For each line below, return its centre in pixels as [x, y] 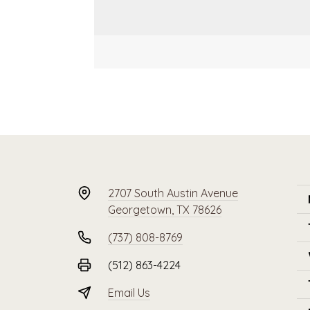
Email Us [129, 293]
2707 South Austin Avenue [173, 193]
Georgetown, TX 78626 [165, 210]
